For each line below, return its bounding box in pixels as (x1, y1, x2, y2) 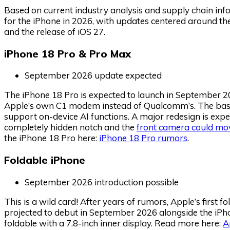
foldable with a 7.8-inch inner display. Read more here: (4, 218, 223, 229)
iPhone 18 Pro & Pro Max (4, 47, 131, 60)
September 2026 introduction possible (25, 177, 179, 188)
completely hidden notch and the (4, 122, 137, 133)
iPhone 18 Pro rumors (99, 132, 187, 144)
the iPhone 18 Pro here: (4, 132, 99, 144)
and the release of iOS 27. (4, 26, 105, 37)
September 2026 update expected (25, 70, 162, 81)
